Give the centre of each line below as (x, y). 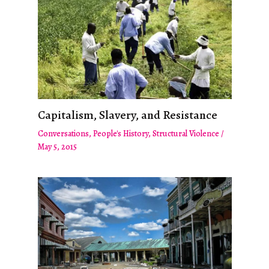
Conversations (63, 133)
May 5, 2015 (57, 147)
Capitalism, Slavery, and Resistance (127, 115)
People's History (120, 133)
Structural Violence (186, 133)
